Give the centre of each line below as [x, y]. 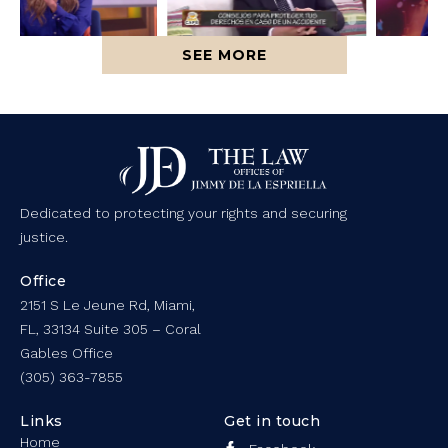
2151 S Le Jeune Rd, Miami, [107, 304]
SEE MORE [224, 55]
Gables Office [66, 352]
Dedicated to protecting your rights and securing [183, 212]
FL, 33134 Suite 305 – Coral [110, 328]
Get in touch [272, 420]
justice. [44, 236]
